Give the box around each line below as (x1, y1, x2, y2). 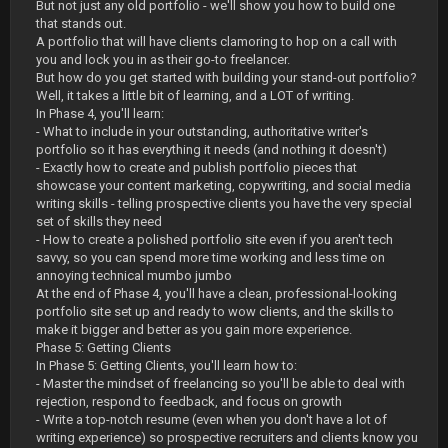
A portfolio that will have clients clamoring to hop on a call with (36, 34, 397, 49)
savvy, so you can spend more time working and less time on (36, 250, 385, 265)
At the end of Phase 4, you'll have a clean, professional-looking (36, 286, 397, 301)
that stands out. (36, 16, 126, 31)
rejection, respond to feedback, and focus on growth (36, 394, 342, 409)
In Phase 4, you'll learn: (36, 106, 164, 121)
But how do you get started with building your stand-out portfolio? (36, 70, 417, 85)
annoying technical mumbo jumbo (36, 268, 232, 283)
